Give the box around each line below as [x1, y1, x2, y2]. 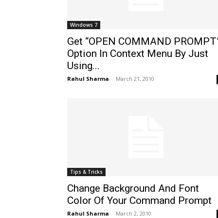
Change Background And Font [67, 182, 199, 194]
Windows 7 [70, 21, 97, 28]
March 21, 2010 [116, 75, 154, 82]
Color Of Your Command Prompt [67, 195, 212, 206]
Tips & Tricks [70, 168, 103, 175]
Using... [67, 60, 100, 72]
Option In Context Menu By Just [67, 48, 208, 59]
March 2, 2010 [116, 210, 151, 217]
